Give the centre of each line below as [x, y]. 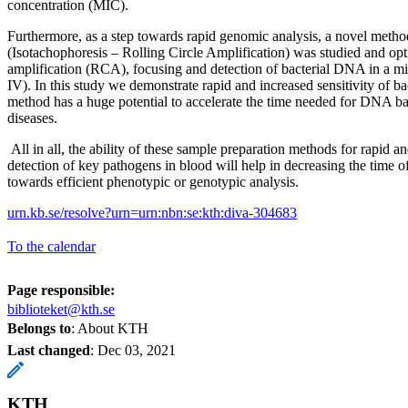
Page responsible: [61, 290]
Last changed [49, 350]
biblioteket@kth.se [61, 309]
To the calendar [51, 246]
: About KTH [110, 328]
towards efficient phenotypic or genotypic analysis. [155, 181]
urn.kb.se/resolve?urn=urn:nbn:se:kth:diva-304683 [152, 212]
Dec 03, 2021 [137, 350]
